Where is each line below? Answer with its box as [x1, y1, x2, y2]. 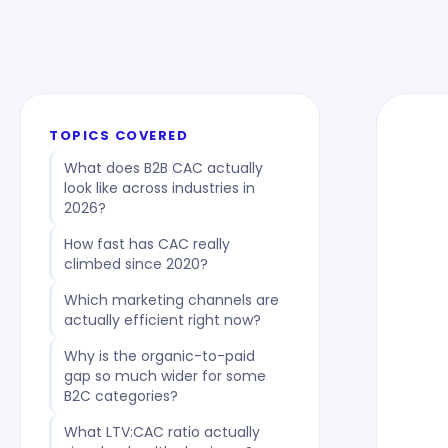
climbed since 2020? [63, 254, 208, 274]
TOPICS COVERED [49, 126, 188, 145]
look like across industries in [63, 178, 255, 198]
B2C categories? [63, 386, 178, 406]
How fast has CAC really [63, 234, 230, 254]
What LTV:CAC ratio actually [63, 422, 260, 442]
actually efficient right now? [63, 310, 261, 330]
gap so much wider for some [63, 366, 266, 386]
